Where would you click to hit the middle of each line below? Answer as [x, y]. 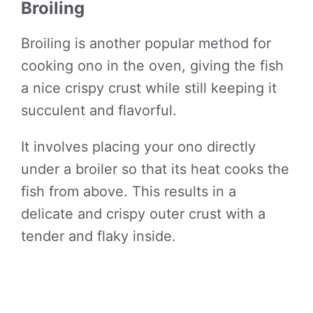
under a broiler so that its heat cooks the [155, 169]
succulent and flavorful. [99, 110]
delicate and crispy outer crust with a [143, 214]
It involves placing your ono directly [138, 147]
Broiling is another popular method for [146, 43]
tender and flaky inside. [99, 236]
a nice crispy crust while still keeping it [149, 88]
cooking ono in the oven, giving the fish [152, 66]
